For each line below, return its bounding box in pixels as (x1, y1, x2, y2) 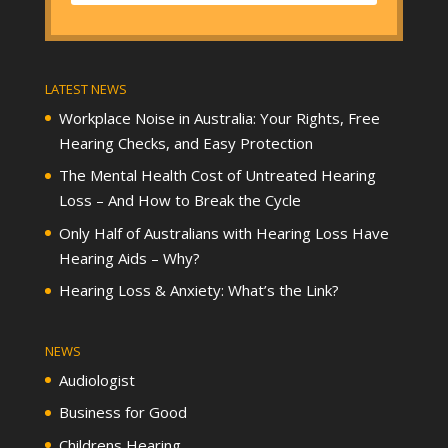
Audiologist (58, 369, 135, 390)
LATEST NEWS (44, 79, 127, 98)
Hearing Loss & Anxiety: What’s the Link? (58, 280, 339, 301)
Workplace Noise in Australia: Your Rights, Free (58, 107, 380, 128)
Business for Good (58, 402, 187, 423)
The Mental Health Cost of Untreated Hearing (58, 165, 376, 186)
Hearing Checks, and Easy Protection (58, 132, 313, 153)
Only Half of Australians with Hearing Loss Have (58, 222, 389, 243)
